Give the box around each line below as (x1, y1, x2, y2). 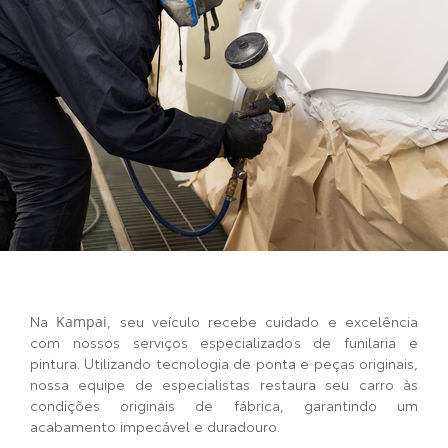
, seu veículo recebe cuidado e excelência (107, 311, 419, 331)
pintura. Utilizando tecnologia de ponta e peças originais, (30, 353, 418, 373)
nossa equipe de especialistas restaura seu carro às (30, 374, 418, 394)
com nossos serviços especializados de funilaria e (30, 332, 418, 352)
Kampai (56, 312, 108, 331)
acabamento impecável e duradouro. (30, 416, 280, 436)
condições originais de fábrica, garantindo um (30, 395, 418, 415)
